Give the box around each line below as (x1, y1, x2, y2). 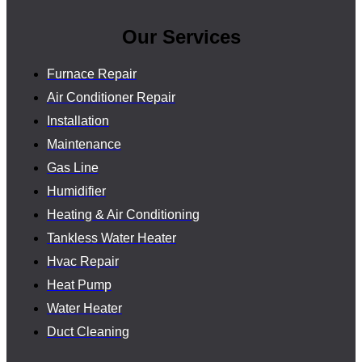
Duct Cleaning (47, 325, 129, 339)
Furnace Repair (47, 67, 137, 81)
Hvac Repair (47, 255, 119, 268)
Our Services (121, 26, 241, 48)
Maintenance (47, 137, 121, 151)
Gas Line (47, 161, 99, 175)
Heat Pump (47, 278, 112, 292)
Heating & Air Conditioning (47, 208, 200, 221)
